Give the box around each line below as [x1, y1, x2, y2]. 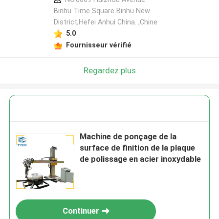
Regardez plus [83, 65, 136, 75]
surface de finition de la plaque [80, 143, 196, 153]
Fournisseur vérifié [66, 41, 131, 49]
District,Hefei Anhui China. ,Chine [53, 18, 157, 26]
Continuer [62, 206, 99, 216]
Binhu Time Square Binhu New [53, 7, 150, 15]
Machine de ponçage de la [80, 131, 177, 142]
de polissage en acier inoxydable [80, 154, 201, 164]
